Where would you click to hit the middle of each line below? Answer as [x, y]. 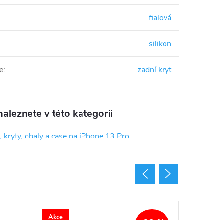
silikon [160, 44]
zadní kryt [154, 70]
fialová [160, 18]
